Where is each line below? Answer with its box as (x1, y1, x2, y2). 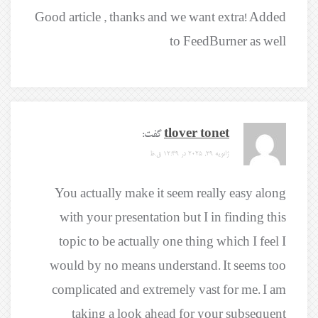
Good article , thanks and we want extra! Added (35, 12, 286, 26)
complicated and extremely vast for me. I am (52, 285, 286, 298)
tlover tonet (164, 128, 229, 141)
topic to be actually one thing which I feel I (59, 236, 286, 250)
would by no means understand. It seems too (50, 261, 286, 274)
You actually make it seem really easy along (55, 188, 286, 202)
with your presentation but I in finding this (60, 212, 286, 226)
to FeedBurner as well (170, 36, 286, 50)
